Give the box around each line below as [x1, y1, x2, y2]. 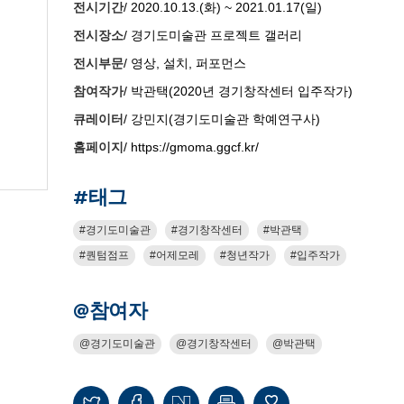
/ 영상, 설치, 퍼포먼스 [124, 55, 246, 70]
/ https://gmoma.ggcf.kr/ [124, 139, 259, 154]
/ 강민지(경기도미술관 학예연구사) [124, 111, 320, 126]
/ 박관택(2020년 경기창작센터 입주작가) [124, 83, 353, 98]
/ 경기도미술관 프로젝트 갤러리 [124, 27, 302, 42]
